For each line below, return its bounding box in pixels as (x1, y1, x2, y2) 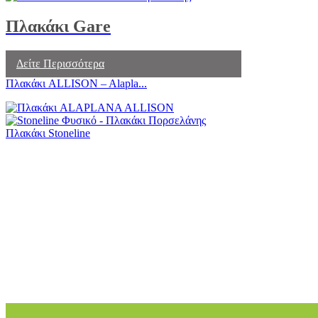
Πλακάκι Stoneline (6, 126, 90, 139)
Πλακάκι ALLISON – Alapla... (6, 77, 147, 89)
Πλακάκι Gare (6, 16, 111, 35)
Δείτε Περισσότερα (16, 57, 104, 70)
